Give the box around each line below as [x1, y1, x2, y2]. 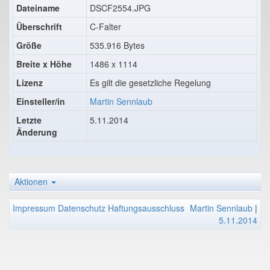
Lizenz [16, 76, 43, 89]
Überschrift [16, 20, 62, 33]
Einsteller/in [16, 95, 65, 107]
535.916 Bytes [90, 39, 145, 51]
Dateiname [16, 1, 60, 14]
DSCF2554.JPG [90, 1, 151, 14]
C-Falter [90, 20, 121, 33]
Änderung [16, 125, 57, 138]
